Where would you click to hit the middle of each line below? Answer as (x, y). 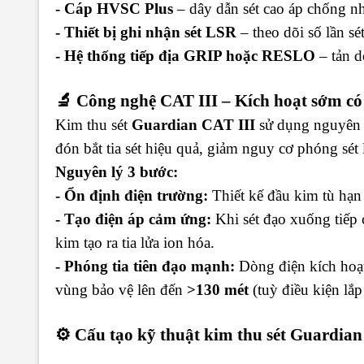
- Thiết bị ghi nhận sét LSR (146, 32)
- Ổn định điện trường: (132, 195)
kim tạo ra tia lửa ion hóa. (135, 242)
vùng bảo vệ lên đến (121, 289)
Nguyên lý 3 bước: (117, 171)
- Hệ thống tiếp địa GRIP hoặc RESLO (185, 55)
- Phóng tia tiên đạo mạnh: (145, 266)
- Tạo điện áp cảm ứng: (133, 219)
